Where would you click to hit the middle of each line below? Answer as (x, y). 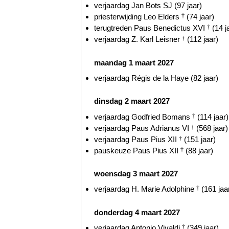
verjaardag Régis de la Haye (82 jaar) (156, 78)
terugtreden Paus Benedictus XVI (151, 28)
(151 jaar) (199, 139)
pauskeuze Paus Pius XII (137, 150)
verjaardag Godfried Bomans (143, 117)
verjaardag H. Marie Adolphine (145, 189)
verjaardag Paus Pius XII (136, 139)
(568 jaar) (211, 128)
